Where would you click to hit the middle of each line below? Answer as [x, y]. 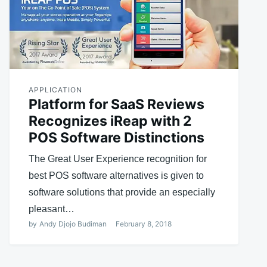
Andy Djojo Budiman [73, 223]
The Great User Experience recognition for [117, 159]
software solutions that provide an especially [122, 192]
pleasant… [51, 209]
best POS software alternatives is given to [116, 175]
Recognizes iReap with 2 [110, 121]
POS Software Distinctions [116, 137]
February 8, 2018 [143, 223]
